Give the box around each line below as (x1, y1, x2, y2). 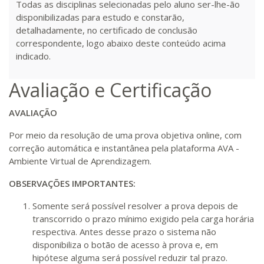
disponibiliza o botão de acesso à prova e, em (32, 239, 218, 250)
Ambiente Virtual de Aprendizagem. (9, 155, 151, 167)
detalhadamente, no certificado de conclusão (16, 24, 197, 36)
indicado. (16, 50, 51, 62)
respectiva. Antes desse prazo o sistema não (32, 226, 216, 237)
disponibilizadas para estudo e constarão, (16, 11, 184, 23)
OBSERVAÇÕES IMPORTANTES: (9, 177, 136, 189)
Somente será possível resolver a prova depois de (32, 200, 238, 212)
